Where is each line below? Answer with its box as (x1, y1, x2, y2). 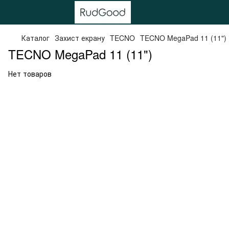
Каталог (21, 33, 50, 43)
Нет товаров (8, 68, 52, 79)
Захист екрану (55, 33, 105, 43)
